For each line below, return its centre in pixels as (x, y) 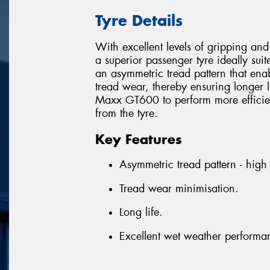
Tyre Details (139, 20)
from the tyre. (127, 114)
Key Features (139, 139)
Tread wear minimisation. (179, 188)
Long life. (141, 212)
